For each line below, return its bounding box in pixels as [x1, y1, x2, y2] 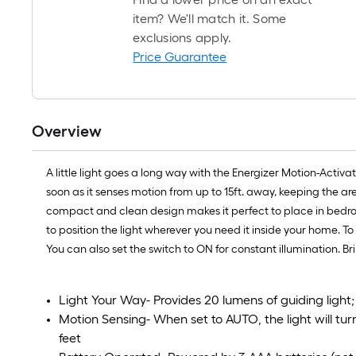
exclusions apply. [133, 30, 232, 46]
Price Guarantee [133, 49, 227, 65]
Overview [32, 122, 102, 141]
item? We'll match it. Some [133, 11, 287, 27]
